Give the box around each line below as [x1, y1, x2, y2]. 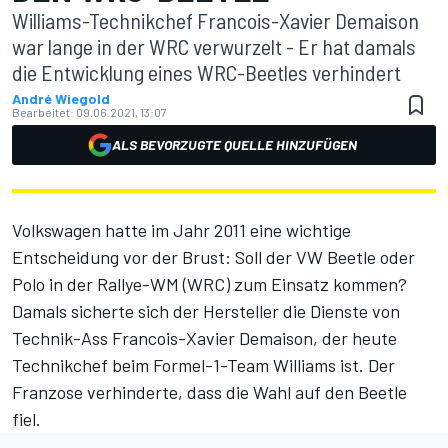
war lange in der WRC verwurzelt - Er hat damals [12, 33, 416, 59]
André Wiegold [12, 90, 110, 107]
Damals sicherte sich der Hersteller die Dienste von [12, 300, 400, 322]
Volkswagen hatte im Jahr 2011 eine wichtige [12, 219, 351, 241]
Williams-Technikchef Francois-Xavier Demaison [12, 7, 419, 33]
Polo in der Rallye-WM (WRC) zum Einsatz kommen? [12, 273, 407, 295]
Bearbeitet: [12, 105, 74, 119]
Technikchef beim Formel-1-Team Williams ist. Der [12, 354, 395, 376]
